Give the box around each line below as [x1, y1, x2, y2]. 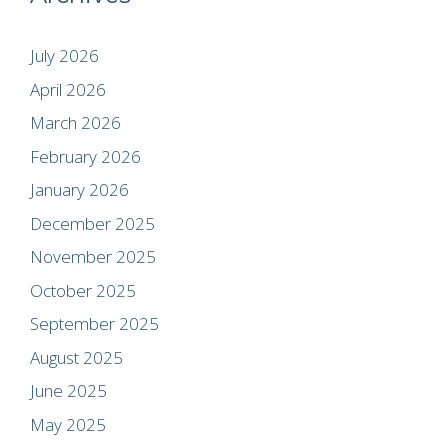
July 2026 [30, 44, 99, 68]
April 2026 [30, 77, 106, 101]
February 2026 [30, 144, 141, 168]
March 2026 [30, 111, 121, 135]
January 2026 [30, 178, 129, 202]
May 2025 [30, 412, 106, 436]
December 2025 [30, 211, 155, 235]
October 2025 [30, 278, 136, 302]
